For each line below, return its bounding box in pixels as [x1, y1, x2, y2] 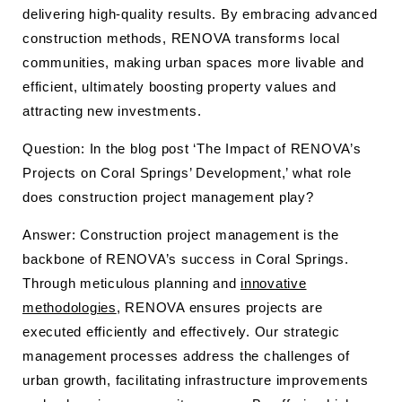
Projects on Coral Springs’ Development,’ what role [22, 165, 352, 180]
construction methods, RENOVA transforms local [22, 31, 340, 46]
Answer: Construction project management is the [22, 227, 339, 242]
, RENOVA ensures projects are [116, 300, 323, 315]
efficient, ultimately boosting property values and [22, 79, 336, 94]
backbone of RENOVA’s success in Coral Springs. [22, 251, 349, 267]
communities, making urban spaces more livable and [22, 55, 364, 70]
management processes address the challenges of [22, 348, 350, 363]
